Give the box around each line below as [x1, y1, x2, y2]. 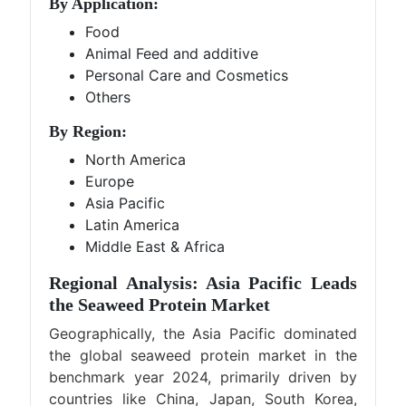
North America [85, 150, 187, 169]
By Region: [49, 122, 128, 140]
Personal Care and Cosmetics [85, 66, 289, 84]
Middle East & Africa [85, 237, 226, 256]
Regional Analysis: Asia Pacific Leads [49, 273, 357, 293]
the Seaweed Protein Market [49, 295, 271, 314]
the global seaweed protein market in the [49, 346, 357, 364]
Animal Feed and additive [85, 44, 259, 63]
